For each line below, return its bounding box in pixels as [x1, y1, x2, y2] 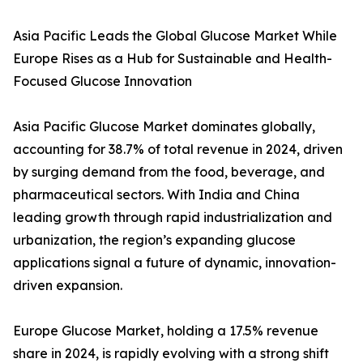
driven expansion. [13, 277, 122, 294]
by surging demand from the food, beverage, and [13, 164, 325, 181]
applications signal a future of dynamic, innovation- [13, 254, 336, 271]
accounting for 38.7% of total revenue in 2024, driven [13, 141, 343, 158]
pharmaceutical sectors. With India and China [13, 186, 300, 203]
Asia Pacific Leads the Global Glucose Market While [13, 28, 337, 45]
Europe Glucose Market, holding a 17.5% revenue [13, 322, 318, 340]
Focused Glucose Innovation [13, 73, 192, 90]
